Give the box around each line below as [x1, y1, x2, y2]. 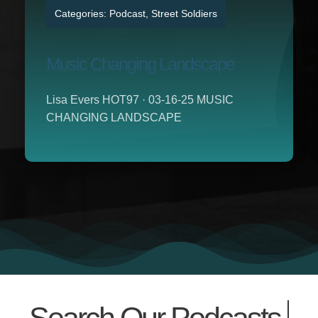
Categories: [54, 7, 109, 19]
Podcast [109, 7, 146, 19]
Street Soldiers [150, 7, 217, 19]
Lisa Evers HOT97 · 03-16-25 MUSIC [45, 93, 234, 106]
